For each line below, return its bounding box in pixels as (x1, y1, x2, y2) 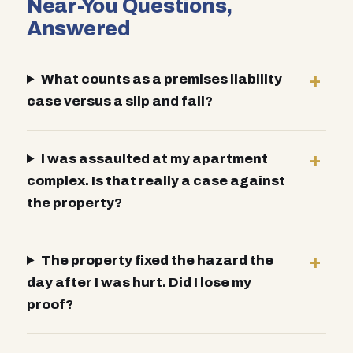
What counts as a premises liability (41, 72, 283, 87)
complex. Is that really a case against (27, 173, 285, 188)
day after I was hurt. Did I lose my (27, 275, 251, 290)
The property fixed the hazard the (41, 253, 274, 268)
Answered (27, 17, 131, 39)
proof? (27, 297, 73, 312)
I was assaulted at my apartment (41, 151, 269, 166)
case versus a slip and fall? (27, 94, 213, 109)
